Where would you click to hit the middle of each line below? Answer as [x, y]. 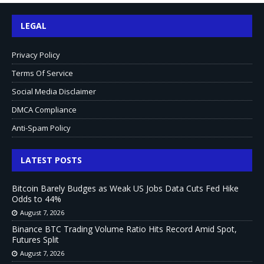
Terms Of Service [42, 73]
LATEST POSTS [51, 160]
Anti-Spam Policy [41, 128]
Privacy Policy [36, 55]
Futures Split [35, 240]
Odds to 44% [37, 199]
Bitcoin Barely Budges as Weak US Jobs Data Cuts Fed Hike [125, 189]
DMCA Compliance [44, 110]
